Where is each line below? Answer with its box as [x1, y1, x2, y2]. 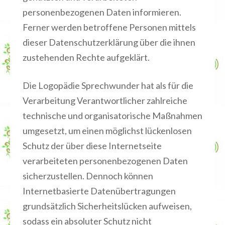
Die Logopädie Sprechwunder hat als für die [23, 80, 193, 91]
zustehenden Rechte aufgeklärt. [23, 52, 150, 63]
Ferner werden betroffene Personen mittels [23, 22, 196, 33]
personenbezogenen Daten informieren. [23, 7, 181, 18]
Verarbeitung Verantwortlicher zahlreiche [23, 95, 187, 106]
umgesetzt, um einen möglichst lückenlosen [23, 125, 192, 136]
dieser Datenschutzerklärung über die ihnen [23, 37, 195, 48]
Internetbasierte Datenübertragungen [23, 185, 176, 196]
